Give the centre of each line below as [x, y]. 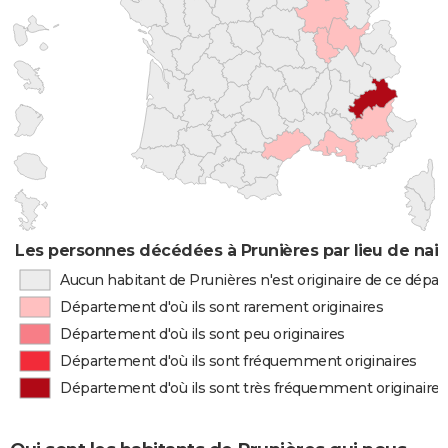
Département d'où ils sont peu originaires [202, 334]
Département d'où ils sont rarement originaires [222, 307]
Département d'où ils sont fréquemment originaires [238, 361]
